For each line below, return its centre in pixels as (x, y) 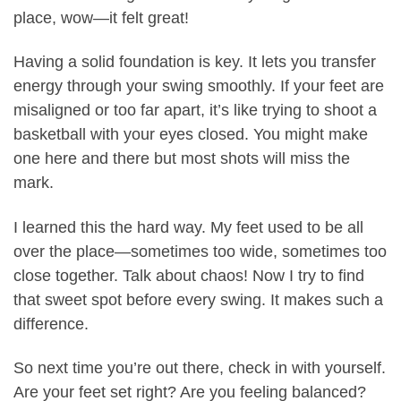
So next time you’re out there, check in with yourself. (200, 368)
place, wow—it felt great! (101, 17)
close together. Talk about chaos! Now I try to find (189, 275)
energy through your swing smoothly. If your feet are (199, 86)
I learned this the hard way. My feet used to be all (188, 227)
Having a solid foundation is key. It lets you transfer (195, 62)
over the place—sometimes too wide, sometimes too (200, 251)
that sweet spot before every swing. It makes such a (198, 299)
